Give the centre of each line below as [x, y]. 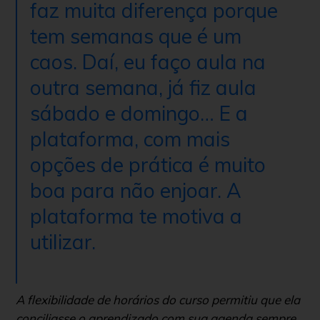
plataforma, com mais [130, 139]
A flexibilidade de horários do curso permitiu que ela [158, 300]
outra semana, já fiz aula [143, 88]
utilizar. [63, 242]
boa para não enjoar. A [136, 191]
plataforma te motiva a [136, 216]
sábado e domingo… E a [139, 114]
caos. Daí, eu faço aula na [148, 62]
